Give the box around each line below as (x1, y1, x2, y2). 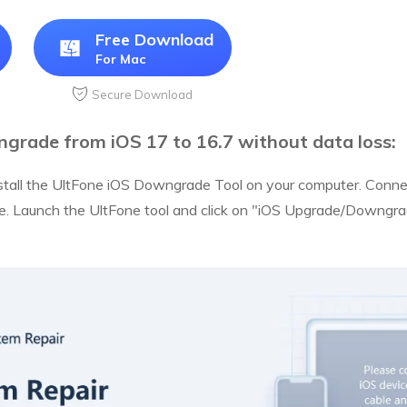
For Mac (95, 51, 145, 68)
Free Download (95, 29, 213, 51)
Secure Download (92, 87, 193, 103)
